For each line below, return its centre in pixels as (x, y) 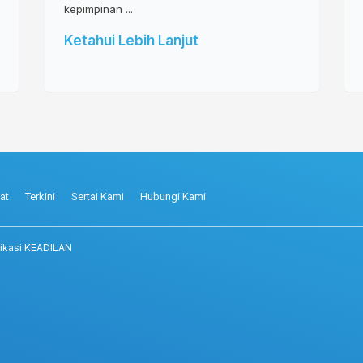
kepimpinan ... (98, 9)
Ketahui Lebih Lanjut (131, 41)
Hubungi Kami (173, 197)
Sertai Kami (98, 197)
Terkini (40, 197)
